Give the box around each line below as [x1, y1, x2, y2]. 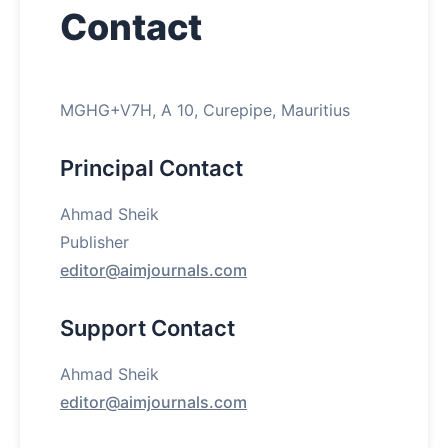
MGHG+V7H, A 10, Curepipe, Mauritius [60, 100, 350, 121]
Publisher [60, 232, 129, 253]
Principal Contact [60, 155, 243, 182]
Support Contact [60, 315, 235, 342]
